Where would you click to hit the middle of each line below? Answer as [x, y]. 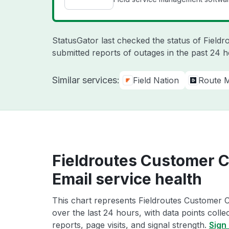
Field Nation [156, 80]
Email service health [127, 179]
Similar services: [86, 80]
